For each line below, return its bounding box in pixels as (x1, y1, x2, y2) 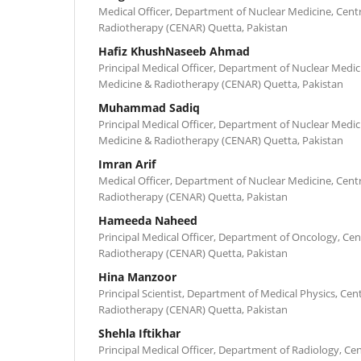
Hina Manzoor (98, 268, 176, 284)
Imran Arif (98, 156, 156, 172)
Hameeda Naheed (98, 212, 197, 228)
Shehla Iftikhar (98, 325, 180, 341)
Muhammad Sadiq (98, 99, 200, 115)
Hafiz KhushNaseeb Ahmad (98, 43, 250, 59)
